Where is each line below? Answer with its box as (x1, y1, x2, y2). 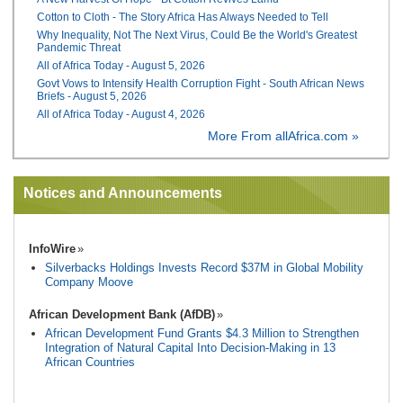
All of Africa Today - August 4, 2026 (37, 107, 206, 121)
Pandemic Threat (37, 40, 121, 54)
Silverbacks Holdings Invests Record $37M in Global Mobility (45, 260, 363, 274)
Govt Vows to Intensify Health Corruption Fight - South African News (37, 76, 365, 90)
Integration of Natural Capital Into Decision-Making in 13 (45, 340, 336, 354)
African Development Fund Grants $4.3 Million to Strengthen (45, 326, 359, 340)
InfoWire (29, 241, 76, 255)
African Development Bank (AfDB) (29, 307, 215, 321)
